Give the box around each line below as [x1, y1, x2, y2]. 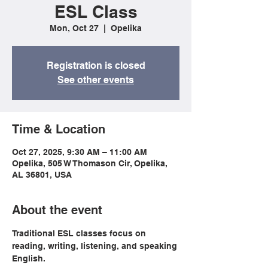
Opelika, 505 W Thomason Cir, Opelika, [12, 159, 167, 168]
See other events [57, 74, 134, 86]
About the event [12, 203, 102, 217]
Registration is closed [46, 60, 145, 71]
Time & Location [12, 122, 105, 136]
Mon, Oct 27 [50, 23, 99, 33]
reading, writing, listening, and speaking [12, 241, 179, 251]
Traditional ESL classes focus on [12, 229, 148, 238]
